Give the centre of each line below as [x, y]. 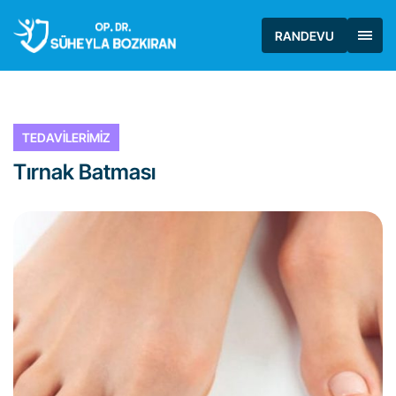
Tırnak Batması [84, 172]
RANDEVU [305, 35]
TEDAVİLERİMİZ [66, 137]
